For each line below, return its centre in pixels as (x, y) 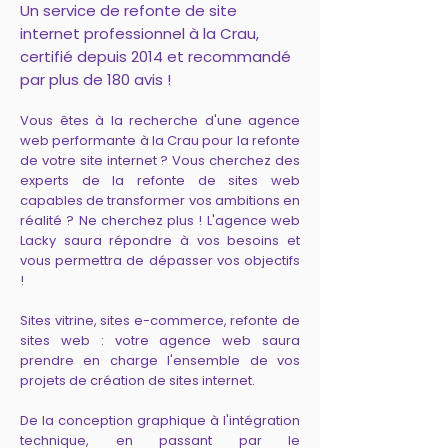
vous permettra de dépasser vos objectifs (160, 260)
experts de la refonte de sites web (160, 180)
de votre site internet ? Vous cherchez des (160, 160)
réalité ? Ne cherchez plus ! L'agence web (160, 220)
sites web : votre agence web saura (160, 340)
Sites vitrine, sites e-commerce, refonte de (160, 320)
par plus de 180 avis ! (95, 79)
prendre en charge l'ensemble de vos (160, 360)
